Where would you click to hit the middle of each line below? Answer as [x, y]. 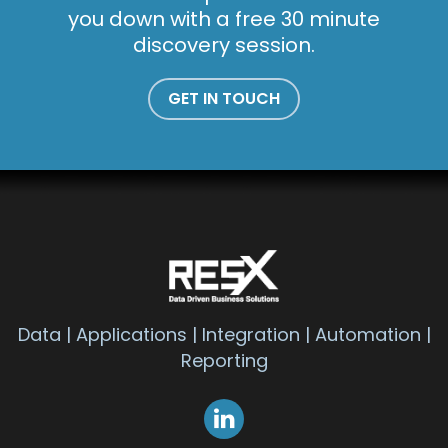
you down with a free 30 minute [224, 19]
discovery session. [224, 45]
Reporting [224, 361]
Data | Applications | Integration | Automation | [224, 335]
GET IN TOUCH [224, 98]
